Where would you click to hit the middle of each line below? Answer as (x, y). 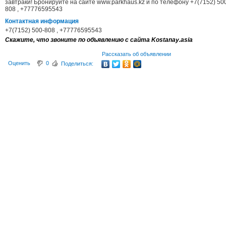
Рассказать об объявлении (136, 54)
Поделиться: (77, 64)
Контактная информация (42, 21)
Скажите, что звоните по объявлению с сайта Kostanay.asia (99, 40)
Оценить (19, 63)
